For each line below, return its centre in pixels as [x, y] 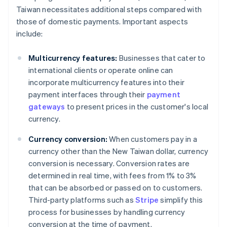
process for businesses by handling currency [107, 212]
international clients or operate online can [101, 70]
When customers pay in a [152, 139]
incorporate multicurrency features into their [107, 82]
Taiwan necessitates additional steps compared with [109, 9]
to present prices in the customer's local [137, 107]
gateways [47, 107]
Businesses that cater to [161, 58]
